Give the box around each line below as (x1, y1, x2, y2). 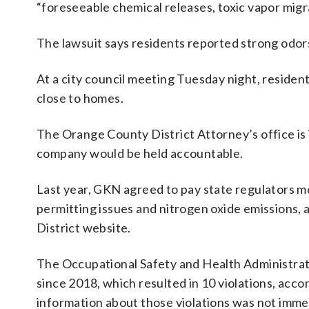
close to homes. (37, 90, 124, 106)
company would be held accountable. (37, 146, 243, 161)
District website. (37, 220, 131, 235)
